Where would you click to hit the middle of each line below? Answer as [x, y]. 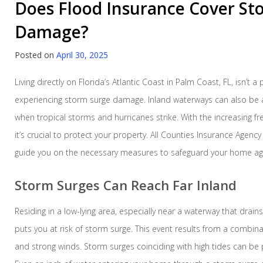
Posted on [36, 55]
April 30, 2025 [82, 55]
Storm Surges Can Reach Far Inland [126, 185]
